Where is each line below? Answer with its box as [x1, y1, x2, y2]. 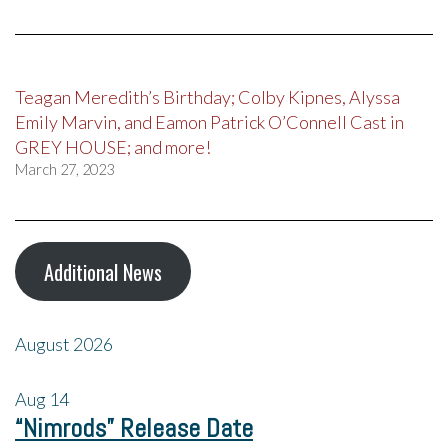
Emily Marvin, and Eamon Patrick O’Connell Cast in [15, 111, 404, 134]
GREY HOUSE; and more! [15, 136, 211, 159]
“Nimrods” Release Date [15, 412, 253, 446]
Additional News [43, 256, 162, 287]
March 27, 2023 [15, 161, 114, 179]
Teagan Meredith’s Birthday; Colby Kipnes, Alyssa [15, 86, 400, 109]
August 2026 [15, 333, 113, 356]
